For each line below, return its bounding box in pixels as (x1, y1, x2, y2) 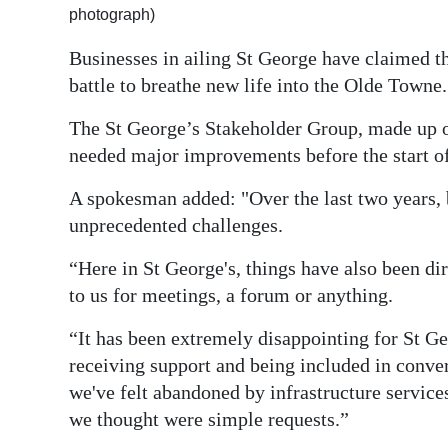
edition (32, 48, 85, 70)
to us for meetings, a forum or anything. (69, 284, 393, 307)
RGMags (32, 93, 94, 115)
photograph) (69, 6, 155, 24)
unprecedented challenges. (69, 214, 283, 237)
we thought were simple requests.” (69, 408, 349, 431)
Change (32, 194, 89, 216)
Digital (32, 20, 80, 42)
